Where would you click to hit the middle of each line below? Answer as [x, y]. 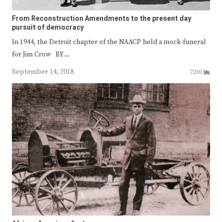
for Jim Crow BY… [41, 54]
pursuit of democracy [48, 27]
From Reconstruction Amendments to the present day [102, 18]
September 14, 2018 [43, 72]
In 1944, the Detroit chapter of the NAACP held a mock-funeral [109, 42]
